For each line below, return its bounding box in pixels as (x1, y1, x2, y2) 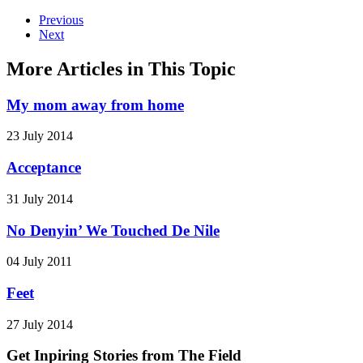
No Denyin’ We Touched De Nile (6, 221, 220, 239)
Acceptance (6, 159, 81, 177)
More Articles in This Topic (6, 58, 236, 79)
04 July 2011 (6, 254, 72, 269)
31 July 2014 (6, 191, 73, 206)
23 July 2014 (6, 129, 73, 143)
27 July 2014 (6, 317, 73, 331)
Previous (39, 12, 83, 27)
